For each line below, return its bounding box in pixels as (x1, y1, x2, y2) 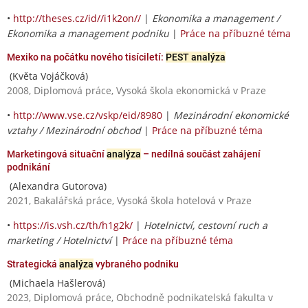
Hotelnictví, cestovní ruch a (144, 218, 267, 232)
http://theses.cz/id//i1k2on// (13, 11, 141, 25)
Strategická (7, 258, 59, 269)
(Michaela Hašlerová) (7, 276, 105, 289)
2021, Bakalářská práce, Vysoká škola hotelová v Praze (7, 193, 252, 207)
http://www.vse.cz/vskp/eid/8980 (13, 108, 162, 122)
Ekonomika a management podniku (7, 26, 169, 40)
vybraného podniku (93, 258, 179, 269)
